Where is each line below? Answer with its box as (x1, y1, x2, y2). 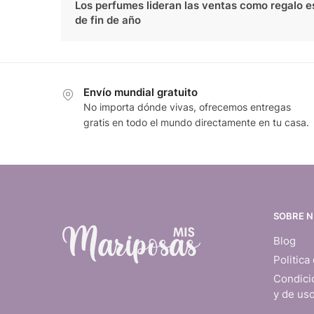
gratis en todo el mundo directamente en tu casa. (83, 116, 309, 129)
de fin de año (75, 13, 141, 27)
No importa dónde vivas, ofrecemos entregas (83, 101, 291, 114)
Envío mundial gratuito (83, 86, 198, 100)
